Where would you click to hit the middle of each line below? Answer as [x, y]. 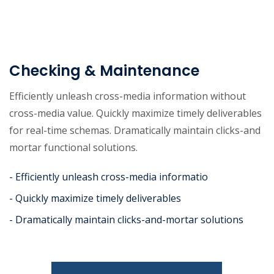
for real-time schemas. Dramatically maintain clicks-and [135, 131]
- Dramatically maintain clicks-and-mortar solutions [126, 220]
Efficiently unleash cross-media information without [128, 96]
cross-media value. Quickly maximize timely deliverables [135, 113]
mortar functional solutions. [73, 148]
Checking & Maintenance [104, 71]
